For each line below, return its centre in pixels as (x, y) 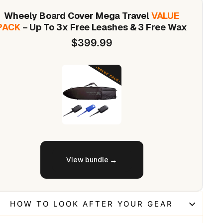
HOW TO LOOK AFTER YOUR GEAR (92, 204)
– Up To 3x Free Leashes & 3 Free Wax (104, 27)
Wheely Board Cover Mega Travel (78, 16)
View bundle (87, 160)
